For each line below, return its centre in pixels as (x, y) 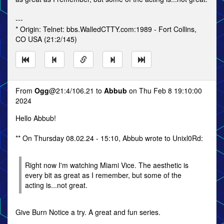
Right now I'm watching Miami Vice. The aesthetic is (107, 165)
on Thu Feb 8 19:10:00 (164, 90)
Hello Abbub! (36, 118)
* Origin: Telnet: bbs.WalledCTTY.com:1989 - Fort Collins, (106, 29)
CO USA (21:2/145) (46, 39)
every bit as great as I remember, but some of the (103, 175)
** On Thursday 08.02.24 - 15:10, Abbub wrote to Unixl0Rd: (109, 138)
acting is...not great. (56, 185)
